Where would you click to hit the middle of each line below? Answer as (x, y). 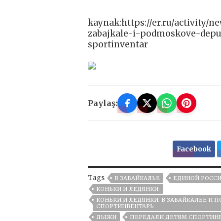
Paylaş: (103, 103)
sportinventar (118, 44)
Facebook (194, 149)
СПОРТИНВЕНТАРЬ (125, 206)
